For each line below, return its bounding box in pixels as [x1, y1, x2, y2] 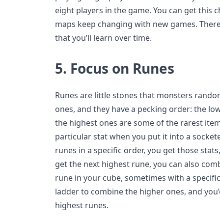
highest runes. [55, 200, 109, 211]
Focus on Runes [70, 59, 174, 78]
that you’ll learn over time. [55, 32, 152, 44]
